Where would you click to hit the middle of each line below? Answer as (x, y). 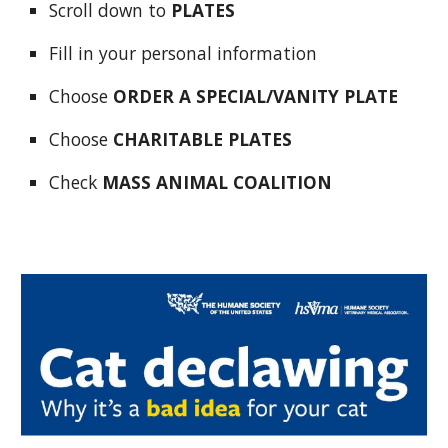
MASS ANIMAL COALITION (217, 182)
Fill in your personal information (183, 53)
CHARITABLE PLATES (203, 139)
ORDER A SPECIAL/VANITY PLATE (256, 96)
